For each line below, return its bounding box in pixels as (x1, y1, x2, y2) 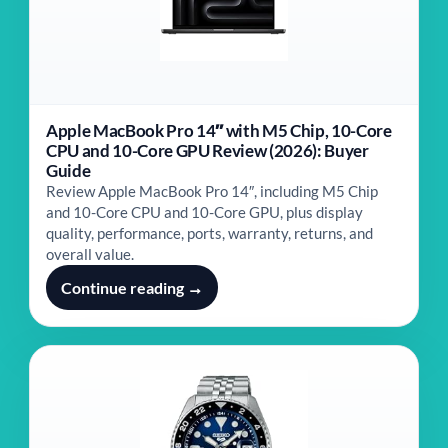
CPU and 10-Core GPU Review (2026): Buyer (46, 140, 369, 161)
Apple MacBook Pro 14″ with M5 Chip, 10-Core (46, 120, 392, 141)
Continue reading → (61, 278, 203, 297)
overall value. (46, 245, 134, 263)
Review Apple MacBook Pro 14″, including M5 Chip (46, 182, 378, 200)
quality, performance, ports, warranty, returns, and (46, 224, 373, 242)
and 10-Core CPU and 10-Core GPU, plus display (46, 203, 363, 221)
